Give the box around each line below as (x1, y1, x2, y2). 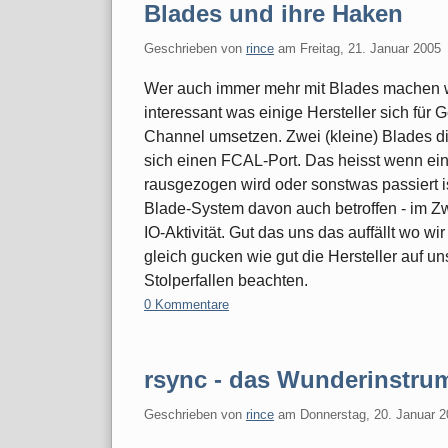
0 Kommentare (144, 296, 229, 312)
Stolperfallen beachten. (144, 271, 308, 289)
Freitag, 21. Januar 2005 (300, 40, 441, 56)
